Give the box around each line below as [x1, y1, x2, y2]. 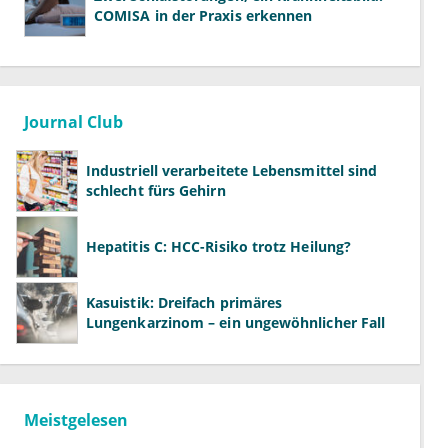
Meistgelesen [24, 409, 128, 432]
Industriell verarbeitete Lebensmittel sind [86, 161, 378, 181]
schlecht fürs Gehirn [86, 181, 226, 201]
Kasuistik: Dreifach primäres [86, 293, 283, 313]
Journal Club [24, 111, 123, 134]
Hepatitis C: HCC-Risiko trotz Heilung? [86, 237, 352, 257]
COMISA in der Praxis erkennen [94, 6, 313, 26]
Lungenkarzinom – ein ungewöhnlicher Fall [86, 313, 386, 333]
